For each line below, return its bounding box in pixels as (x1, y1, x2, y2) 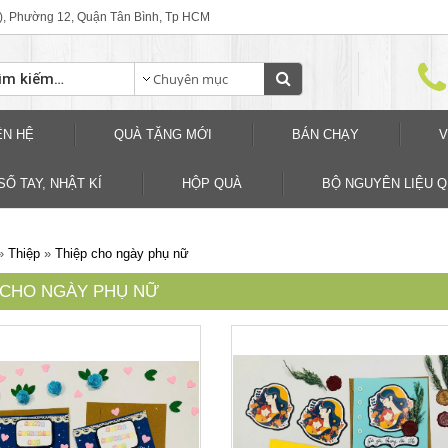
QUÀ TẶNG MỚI (114, 127, 212, 142)
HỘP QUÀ (182, 176, 242, 191)
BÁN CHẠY (292, 127, 359, 142)
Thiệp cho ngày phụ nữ (54, 246, 189, 261)
